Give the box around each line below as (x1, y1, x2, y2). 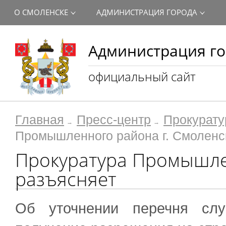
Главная (15, 113, 64, 127)
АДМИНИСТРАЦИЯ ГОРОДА (96, 7, 197, 17)
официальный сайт (88, 68, 196, 85)
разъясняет (15, 166, 117, 192)
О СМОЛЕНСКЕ (14, 7, 68, 17)
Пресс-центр (77, 113, 151, 127)
